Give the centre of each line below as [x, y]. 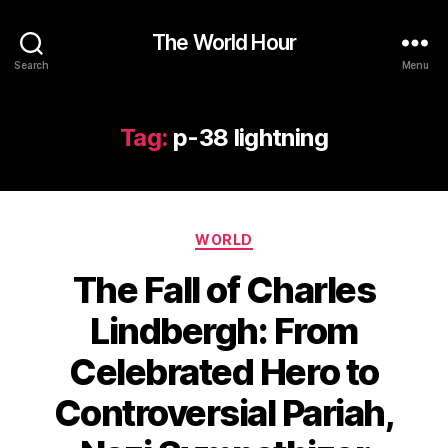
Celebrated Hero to [224, 371]
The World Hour [224, 42]
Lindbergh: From [224, 330]
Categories [267, 235]
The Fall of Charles [224, 289]
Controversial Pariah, [224, 412]
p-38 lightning [250, 137]
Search [31, 64]
